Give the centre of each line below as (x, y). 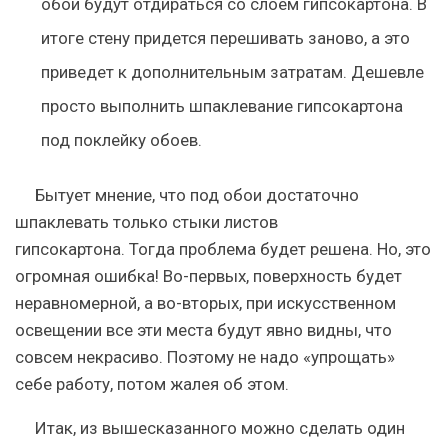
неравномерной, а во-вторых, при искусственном (205, 303)
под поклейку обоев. (121, 139)
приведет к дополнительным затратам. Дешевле (232, 71)
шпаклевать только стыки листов (146, 222)
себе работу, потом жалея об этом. (152, 384)
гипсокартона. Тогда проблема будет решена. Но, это (223, 249)
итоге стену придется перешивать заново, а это (225, 37)
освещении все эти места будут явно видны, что (203, 330)
